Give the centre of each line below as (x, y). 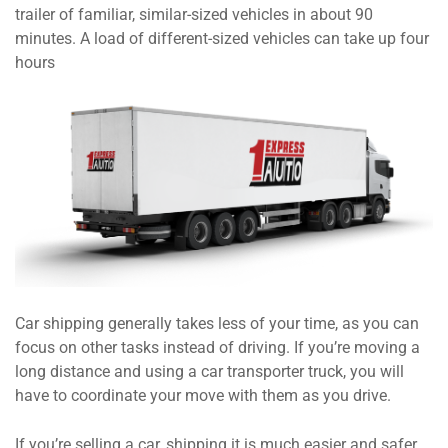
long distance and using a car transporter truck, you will (209, 372)
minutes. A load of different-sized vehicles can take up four (222, 39)
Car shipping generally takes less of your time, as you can (217, 324)
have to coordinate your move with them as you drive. (203, 396)
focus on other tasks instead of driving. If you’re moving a (217, 348)
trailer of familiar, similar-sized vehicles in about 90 (194, 15)
